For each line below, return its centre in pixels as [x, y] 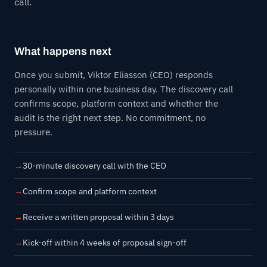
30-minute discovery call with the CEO [94, 165]
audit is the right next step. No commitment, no [110, 117]
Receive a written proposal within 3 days [98, 217]
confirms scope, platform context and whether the [116, 103]
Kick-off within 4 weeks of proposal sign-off [105, 242]
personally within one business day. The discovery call [124, 89]
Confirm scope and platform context [90, 191]
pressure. [33, 132]
